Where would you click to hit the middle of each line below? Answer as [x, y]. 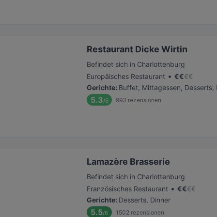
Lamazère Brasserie [128, 162]
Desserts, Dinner [145, 200]
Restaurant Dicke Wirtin [137, 49]
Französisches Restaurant [127, 189]
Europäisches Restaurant [126, 76]
